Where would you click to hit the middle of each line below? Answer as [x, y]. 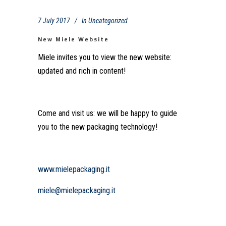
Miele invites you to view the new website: [105, 58]
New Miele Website [73, 40]
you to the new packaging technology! [98, 127]
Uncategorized [108, 21]
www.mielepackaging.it [74, 169]
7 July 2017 [54, 21]
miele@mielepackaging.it [77, 191]
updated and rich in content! [82, 71]
